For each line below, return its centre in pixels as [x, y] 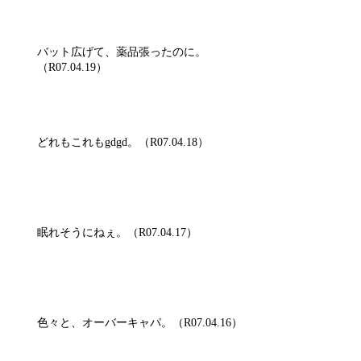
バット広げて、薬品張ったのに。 [122, 52]
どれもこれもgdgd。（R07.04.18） [123, 142]
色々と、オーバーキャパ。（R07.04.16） [140, 323]
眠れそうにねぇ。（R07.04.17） [117, 232]
